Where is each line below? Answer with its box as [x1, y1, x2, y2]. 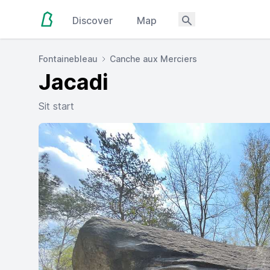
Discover [72, 14, 113, 27]
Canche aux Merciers [110, 54, 197, 64]
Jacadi [39, 69, 108, 95]
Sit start [39, 100, 74, 112]
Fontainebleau [39, 54, 98, 64]
